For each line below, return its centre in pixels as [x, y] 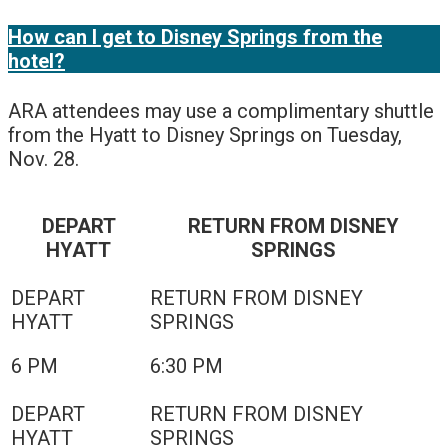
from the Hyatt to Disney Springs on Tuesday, [205, 135]
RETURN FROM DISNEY [293, 226]
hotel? [36, 60]
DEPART [78, 226]
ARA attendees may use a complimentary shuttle [221, 111]
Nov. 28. [43, 159]
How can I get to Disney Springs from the [195, 36]
